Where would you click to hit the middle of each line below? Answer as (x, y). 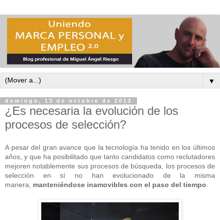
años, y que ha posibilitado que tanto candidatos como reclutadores (110, 157)
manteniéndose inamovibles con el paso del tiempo (120, 185)
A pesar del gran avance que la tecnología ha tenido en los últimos (110, 148)
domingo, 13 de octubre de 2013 (69, 101)
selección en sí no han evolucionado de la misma (110, 176)
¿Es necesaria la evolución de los (92, 110)
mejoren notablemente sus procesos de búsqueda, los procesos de (110, 166)
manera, (19, 185)
